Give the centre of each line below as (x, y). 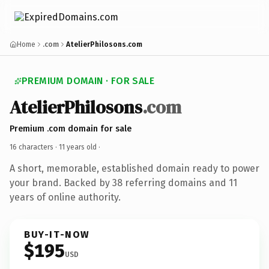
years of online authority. (65, 197)
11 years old (78, 147)
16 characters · (34, 147)
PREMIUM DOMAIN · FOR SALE (88, 81)
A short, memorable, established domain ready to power (134, 168)
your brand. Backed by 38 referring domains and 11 (123, 183)
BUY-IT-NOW (57, 234)
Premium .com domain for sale (71, 128)
